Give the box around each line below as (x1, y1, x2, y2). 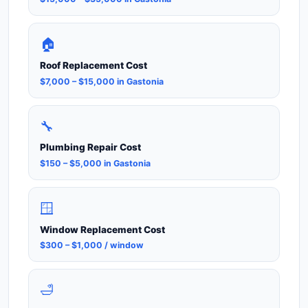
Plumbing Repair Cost (40, 142, 141, 153)
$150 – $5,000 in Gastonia (40, 157, 151, 168)
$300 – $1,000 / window (40, 239, 144, 250)
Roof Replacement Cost (40, 60, 147, 71)
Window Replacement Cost (40, 223, 165, 235)
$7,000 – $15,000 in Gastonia (40, 76, 164, 87)
